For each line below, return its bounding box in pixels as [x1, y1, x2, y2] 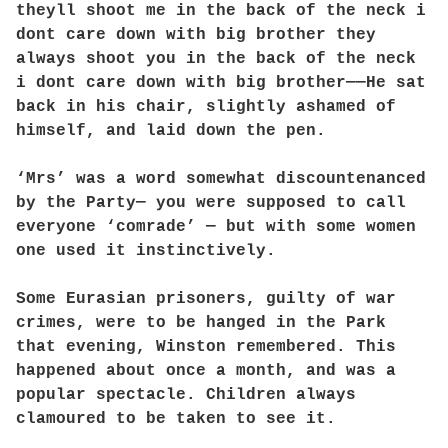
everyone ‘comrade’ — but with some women [16, 218, 416, 236]
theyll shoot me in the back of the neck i [16, 2, 426, 20]
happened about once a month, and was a [16, 362, 396, 380]
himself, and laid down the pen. [16, 122, 326, 140]
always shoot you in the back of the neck [16, 50, 416, 68]
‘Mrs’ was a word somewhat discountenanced [16, 170, 426, 188]
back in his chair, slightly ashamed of [16, 98, 396, 116]
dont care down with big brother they [16, 26, 376, 44]
